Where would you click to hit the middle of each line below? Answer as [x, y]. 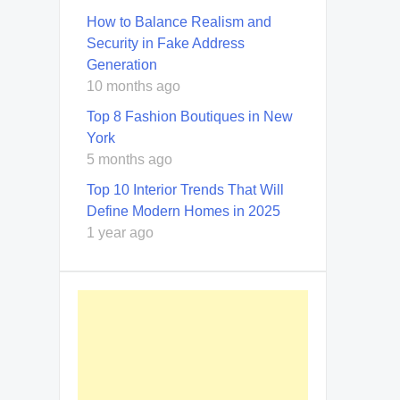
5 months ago [129, 159]
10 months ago [133, 86]
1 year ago [120, 232]
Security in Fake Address [166, 43]
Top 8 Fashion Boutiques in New [190, 116]
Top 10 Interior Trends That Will [185, 189]
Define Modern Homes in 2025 [183, 211]
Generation [122, 64]
